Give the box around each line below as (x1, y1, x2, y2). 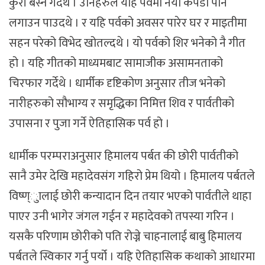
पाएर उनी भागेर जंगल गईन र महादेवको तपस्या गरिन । (9, 206, 235, 227)
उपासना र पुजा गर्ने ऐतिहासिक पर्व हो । (9, 114, 170, 134)
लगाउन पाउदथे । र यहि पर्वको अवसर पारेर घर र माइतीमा (9, 13, 247, 34)
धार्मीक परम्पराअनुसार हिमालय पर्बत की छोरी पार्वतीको (9, 146, 238, 167)
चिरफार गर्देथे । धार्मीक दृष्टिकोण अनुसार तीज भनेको (9, 73, 225, 94)
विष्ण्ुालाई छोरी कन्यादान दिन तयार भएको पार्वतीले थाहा (9, 186, 251, 207)
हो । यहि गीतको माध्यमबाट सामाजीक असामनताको (9, 53, 223, 74)
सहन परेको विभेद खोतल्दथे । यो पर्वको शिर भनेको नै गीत (9, 33, 245, 54)
